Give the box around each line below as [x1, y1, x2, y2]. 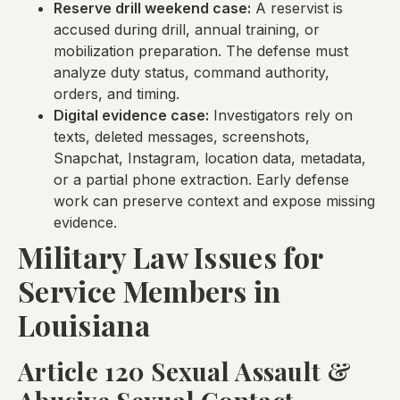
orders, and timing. [54, 85, 179, 104]
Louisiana [18, 305, 150, 345]
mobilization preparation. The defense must [54, 42, 348, 61]
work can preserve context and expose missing [54, 192, 375, 211]
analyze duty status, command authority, [54, 63, 329, 82]
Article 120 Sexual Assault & [18, 354, 351, 388]
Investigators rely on [209, 106, 353, 125]
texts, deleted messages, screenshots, [54, 128, 310, 146]
